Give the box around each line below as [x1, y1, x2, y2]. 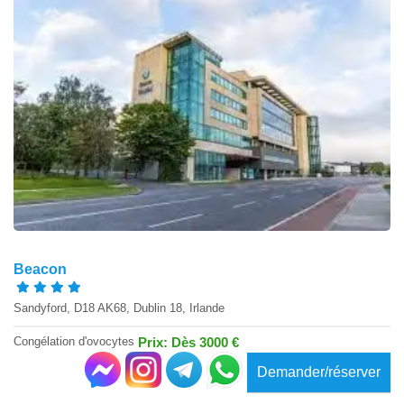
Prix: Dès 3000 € [138, 335, 239, 351]
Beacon [14, 261, 67, 277]
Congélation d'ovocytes [14, 335, 138, 349]
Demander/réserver [257, 363, 381, 380]
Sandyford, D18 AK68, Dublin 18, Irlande [14, 300, 225, 315]
